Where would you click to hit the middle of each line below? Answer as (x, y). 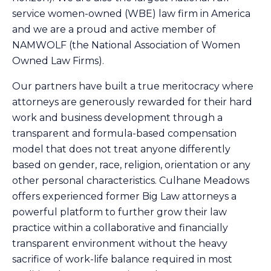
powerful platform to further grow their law (119, 212)
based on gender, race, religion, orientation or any (131, 165)
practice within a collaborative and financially (120, 228)
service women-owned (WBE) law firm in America (131, 14)
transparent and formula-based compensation (124, 133)
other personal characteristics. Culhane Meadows (131, 181)
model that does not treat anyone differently (121, 149)
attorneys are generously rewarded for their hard (132, 102)
